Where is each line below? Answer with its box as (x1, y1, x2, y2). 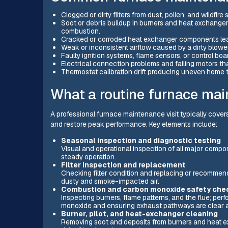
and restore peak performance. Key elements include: (50, 119, 218, 129)
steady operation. (61, 152, 116, 161)
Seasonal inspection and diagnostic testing (61, 135, 221, 145)
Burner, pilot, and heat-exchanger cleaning (61, 209, 218, 218)
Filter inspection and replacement (61, 160, 186, 169)
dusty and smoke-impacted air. (61, 176, 159, 186)
